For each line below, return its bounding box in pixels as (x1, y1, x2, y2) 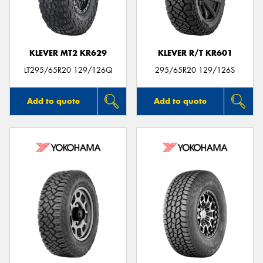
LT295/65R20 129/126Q (24, 65, 112, 75)
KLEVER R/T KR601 (157, 48, 232, 58)
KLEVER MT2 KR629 (29, 48, 107, 58)
